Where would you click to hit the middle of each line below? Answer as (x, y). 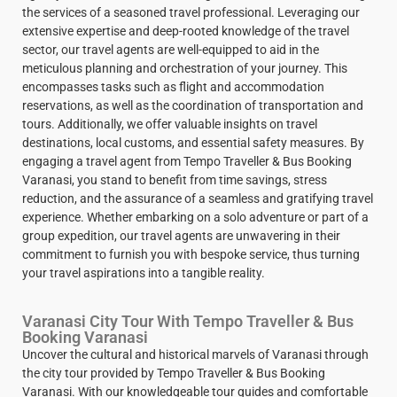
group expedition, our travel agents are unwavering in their (181, 236)
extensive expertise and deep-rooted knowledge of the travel (186, 31)
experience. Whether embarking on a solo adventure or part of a (195, 218)
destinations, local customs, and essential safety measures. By (193, 143)
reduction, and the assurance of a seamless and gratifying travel (198, 199)
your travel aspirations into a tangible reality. (144, 273)
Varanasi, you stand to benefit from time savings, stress (175, 180)
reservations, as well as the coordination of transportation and (193, 106)
